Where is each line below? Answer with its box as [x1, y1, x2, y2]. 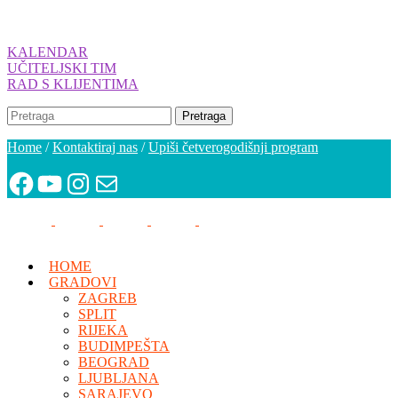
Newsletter [92, 174, 152, 190]
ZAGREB [78, 291, 137, 306]
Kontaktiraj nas [52, 139, 138, 155]
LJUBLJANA [78, 370, 159, 386]
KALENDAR [7, 44, 88, 60]
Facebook [6, 174, 61, 190]
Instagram [63, 174, 118, 190]
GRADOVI [49, 275, 116, 290]
